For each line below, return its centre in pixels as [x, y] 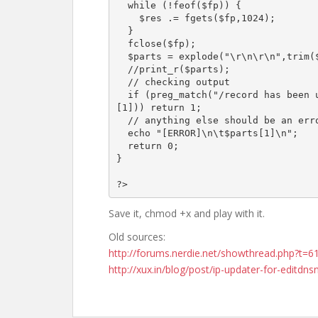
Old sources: [137, 237]
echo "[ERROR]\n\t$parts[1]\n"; [122, 133]
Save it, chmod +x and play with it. [187, 213]
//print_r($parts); [122, 69]
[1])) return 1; [159, 107]
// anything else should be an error [122, 120]
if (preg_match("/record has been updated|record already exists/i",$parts [122, 94]
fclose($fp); [122, 43]
